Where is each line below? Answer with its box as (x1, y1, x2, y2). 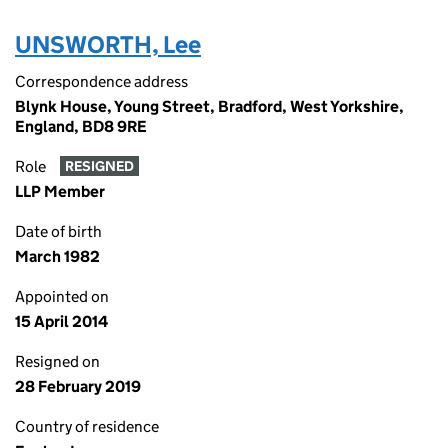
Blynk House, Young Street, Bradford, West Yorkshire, (15, 97, 404, 116)
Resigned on (15, 352, 100, 371)
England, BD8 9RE (15, 117, 147, 136)
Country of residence (15, 417, 159, 436)
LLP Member (15, 182, 105, 201)
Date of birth (15, 222, 102, 241)
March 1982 (15, 247, 100, 266)
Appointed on (15, 287, 109, 306)
